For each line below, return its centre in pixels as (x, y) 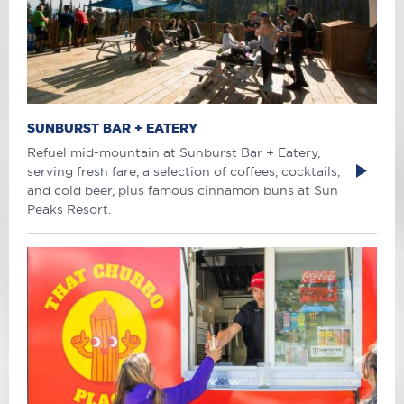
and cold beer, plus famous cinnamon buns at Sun (183, 191)
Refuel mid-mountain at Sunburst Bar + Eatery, (174, 153)
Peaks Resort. (69, 210)
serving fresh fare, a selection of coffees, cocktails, (184, 172)
